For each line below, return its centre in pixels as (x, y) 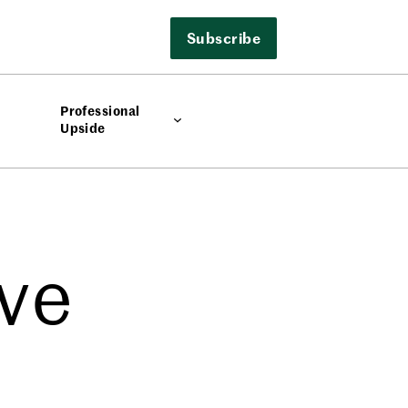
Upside (83, 127)
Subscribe (223, 37)
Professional (100, 110)
